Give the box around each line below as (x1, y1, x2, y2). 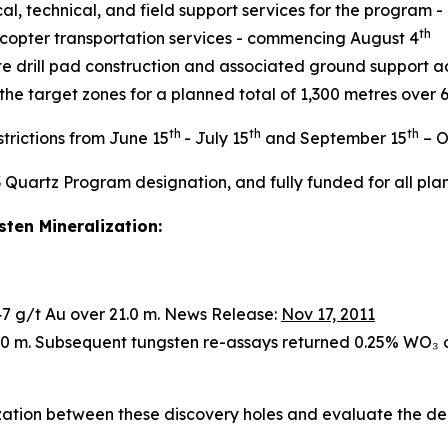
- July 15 (184, 127, 249, 148)
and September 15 (261, 127, 407, 148)
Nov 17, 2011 (281, 303, 375, 324)
